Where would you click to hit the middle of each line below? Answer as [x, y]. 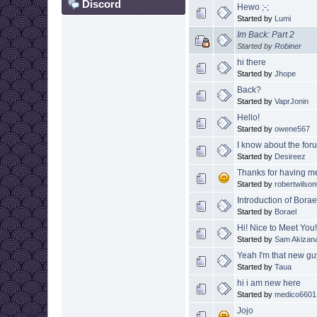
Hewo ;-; [253, 7]
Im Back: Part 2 [266, 34]
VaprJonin [292, 101]
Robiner [288, 46]
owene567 [293, 128]
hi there [252, 62]
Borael [286, 211]
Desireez [290, 156]
